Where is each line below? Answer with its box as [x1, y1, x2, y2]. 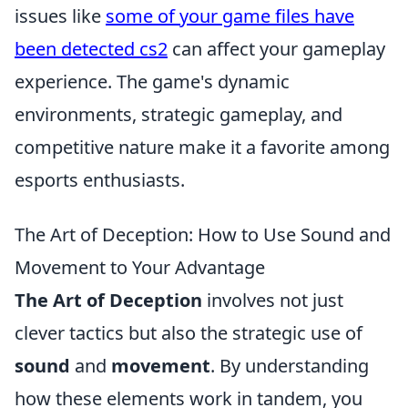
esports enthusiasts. [15, 168, 185, 192]
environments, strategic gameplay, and [15, 102, 342, 127]
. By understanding [210, 353, 369, 378]
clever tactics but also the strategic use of [15, 321, 362, 345]
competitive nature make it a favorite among [15, 135, 390, 159]
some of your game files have [106, 4, 354, 28]
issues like [15, 4, 106, 28]
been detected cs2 [15, 36, 168, 61]
